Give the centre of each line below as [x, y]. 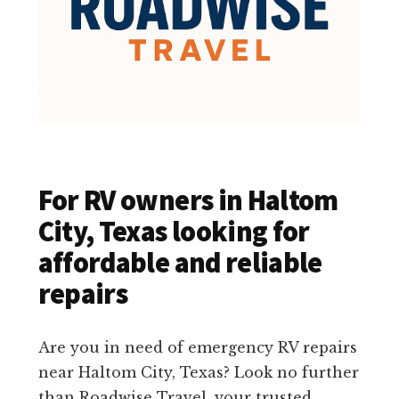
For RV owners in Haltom [188, 201]
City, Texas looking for [174, 232]
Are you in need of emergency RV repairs [197, 348]
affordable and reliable [180, 263]
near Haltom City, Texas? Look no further [198, 373]
